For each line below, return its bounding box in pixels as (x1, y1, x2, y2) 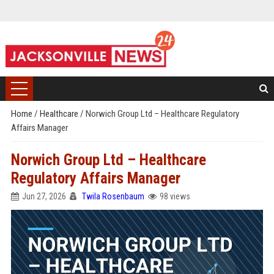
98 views (159, 191, 190, 201)
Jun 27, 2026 (21, 191, 66, 201)
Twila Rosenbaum (81, 191, 144, 201)
